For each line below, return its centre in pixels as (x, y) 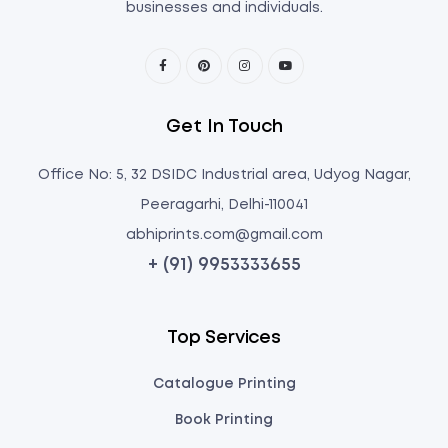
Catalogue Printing (224, 384)
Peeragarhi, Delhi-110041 (224, 205)
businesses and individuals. (224, 8)
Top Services (224, 338)
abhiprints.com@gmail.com (224, 235)
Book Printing (224, 420)
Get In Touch (224, 127)
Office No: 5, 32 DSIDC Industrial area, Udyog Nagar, (224, 175)
